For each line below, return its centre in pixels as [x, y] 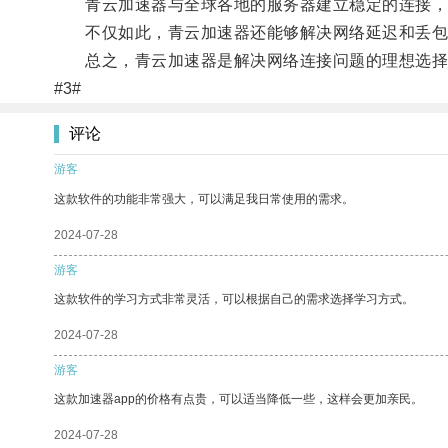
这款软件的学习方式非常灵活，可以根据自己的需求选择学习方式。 [234, 298]
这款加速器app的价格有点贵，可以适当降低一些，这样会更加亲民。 [238, 398]
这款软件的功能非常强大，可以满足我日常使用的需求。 [204, 198]
